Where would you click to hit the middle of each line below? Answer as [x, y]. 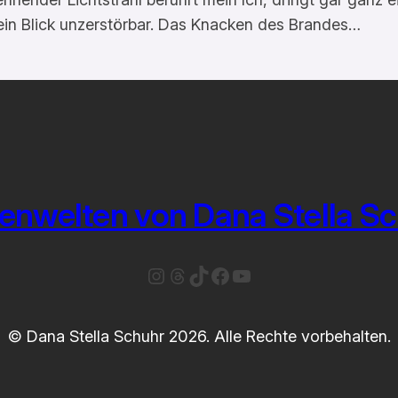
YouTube [272, 275]
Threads [206, 275]
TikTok [219, 275]
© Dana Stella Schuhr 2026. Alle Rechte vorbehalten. [199, 336]
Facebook [257, 275]
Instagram [194, 275]
